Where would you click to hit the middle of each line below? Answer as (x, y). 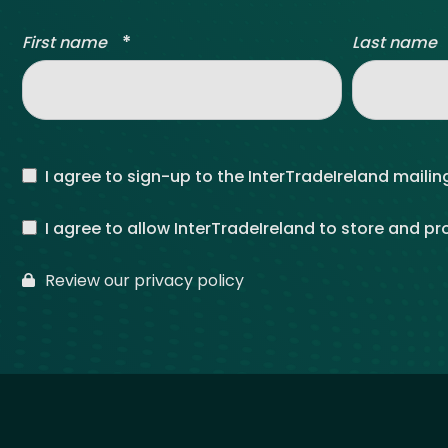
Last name (394, 42)
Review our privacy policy (144, 280)
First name (64, 42)
